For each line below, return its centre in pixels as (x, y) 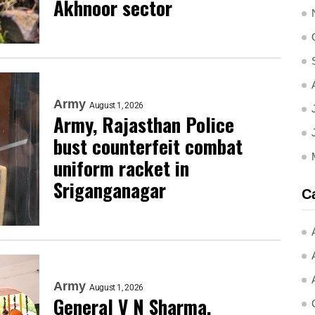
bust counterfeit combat (148, 147)
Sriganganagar (110, 190)
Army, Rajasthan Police (144, 125)
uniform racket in (121, 168)
